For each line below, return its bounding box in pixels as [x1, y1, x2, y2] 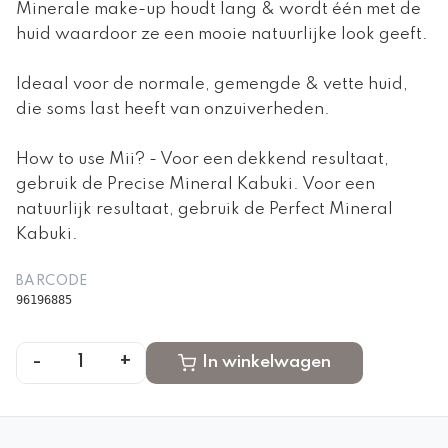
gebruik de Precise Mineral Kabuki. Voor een [16, 175, 375, 193]
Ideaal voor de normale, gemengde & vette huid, [16, 75, 408, 93]
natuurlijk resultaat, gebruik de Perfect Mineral [16, 200, 393, 218]
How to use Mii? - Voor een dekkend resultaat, [16, 150, 389, 168]
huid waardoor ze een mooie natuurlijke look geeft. [16, 25, 428, 43]
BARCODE [16, 273, 88, 288]
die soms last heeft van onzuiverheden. [16, 100, 330, 118]
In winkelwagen [202, 353, 331, 371]
